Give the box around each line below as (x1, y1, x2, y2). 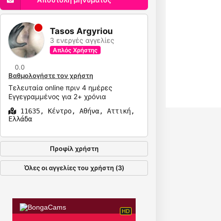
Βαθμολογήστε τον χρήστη (8, 72, 93, 79)
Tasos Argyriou (50, 26, 113, 36)
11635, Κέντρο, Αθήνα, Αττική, (16, 107, 135, 115)
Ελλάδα (8, 115, 32, 123)
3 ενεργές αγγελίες (50, 36, 114, 44)
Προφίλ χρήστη (49, 145, 99, 152)
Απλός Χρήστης (53, 46, 98, 54)
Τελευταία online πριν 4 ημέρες (8, 83, 112, 92)
